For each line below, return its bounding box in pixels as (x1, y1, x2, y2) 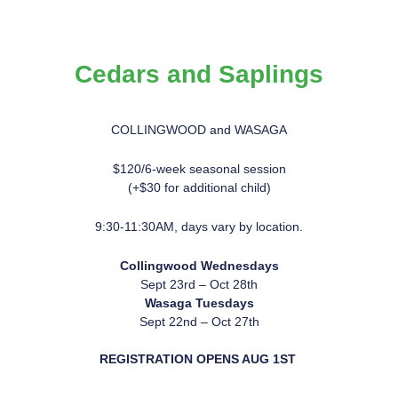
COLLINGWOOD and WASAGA (111, 123, 287, 138)
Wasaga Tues (144, 295, 225, 310)
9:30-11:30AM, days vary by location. (95, 219, 303, 234)
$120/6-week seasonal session (112, 162, 286, 177)
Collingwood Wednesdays (119, 258, 279, 273)
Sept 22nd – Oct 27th (139, 314, 259, 329)
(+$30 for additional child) (127, 180, 271, 195)
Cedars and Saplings (75, 60, 323, 88)
